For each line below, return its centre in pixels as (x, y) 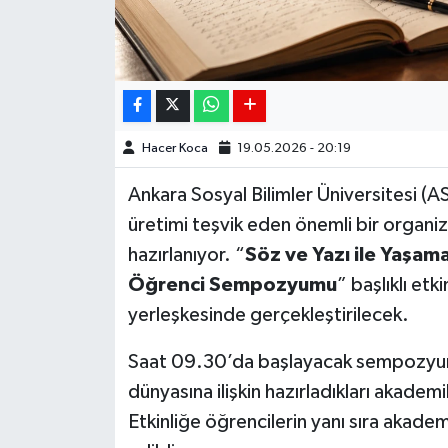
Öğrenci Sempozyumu (232, 285)
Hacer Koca (174, 149)
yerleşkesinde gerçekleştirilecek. (268, 315)
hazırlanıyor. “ (186, 255)
